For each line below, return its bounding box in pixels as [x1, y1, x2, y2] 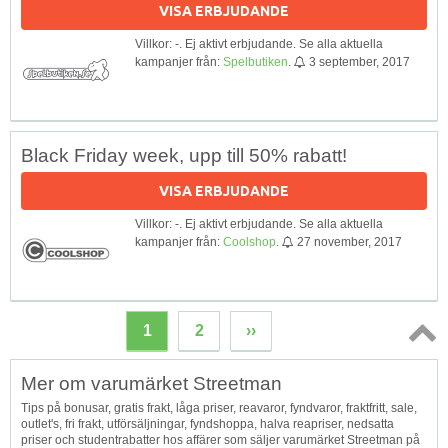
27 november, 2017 [297, 234, 402, 249]
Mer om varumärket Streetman [21, 372, 282, 394]
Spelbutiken [223, 54, 288, 69]
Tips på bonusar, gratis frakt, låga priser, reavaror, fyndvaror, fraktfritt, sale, [21, 400, 417, 415]
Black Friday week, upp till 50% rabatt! [21, 144, 347, 166]
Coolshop [223, 234, 276, 249]
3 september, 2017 [309, 54, 410, 69]
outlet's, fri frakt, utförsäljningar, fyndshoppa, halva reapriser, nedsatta [21, 416, 394, 431]
